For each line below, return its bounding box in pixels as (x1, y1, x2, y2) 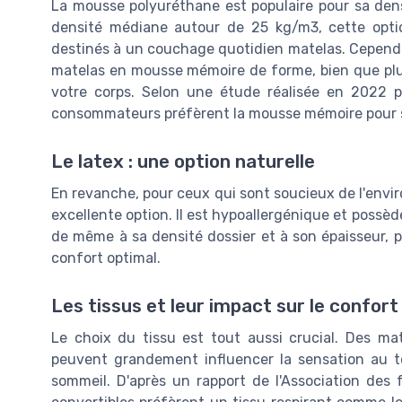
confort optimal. (51, 249, 161, 267)
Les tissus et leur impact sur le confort (51, 294, 398, 317)
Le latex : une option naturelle (51, 150, 315, 172)
